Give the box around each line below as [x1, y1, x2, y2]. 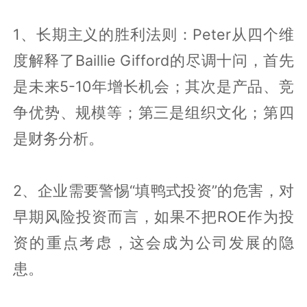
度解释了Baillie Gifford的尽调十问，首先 [13, 51, 294, 69]
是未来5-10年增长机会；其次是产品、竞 [13, 77, 294, 95]
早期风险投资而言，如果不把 [13, 207, 218, 225]
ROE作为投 [217, 207, 294, 225]
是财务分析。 [13, 129, 104, 147]
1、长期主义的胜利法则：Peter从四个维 [13, 25, 294, 43]
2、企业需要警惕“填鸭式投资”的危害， [13, 181, 279, 199]
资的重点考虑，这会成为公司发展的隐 [13, 233, 294, 251]
